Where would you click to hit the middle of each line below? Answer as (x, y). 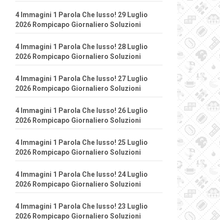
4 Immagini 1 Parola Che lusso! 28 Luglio (82, 47)
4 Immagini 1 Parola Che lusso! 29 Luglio (82, 15)
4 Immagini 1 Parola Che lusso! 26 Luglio (82, 110)
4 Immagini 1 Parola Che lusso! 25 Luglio (82, 142)
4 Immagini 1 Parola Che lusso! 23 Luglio (82, 206)
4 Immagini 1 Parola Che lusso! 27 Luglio (82, 79)
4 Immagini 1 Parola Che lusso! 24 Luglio (82, 174)
